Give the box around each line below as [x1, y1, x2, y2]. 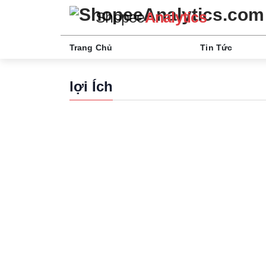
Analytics [144, 9, 207, 26]
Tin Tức [200, 42, 233, 52]
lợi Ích [69, 78, 113, 95]
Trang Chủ [69, 42, 112, 52]
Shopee [96, 9, 145, 26]
